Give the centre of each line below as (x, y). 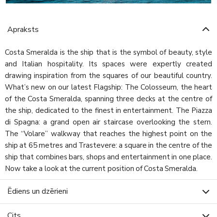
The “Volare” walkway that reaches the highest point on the (108, 133)
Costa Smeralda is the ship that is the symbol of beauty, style (108, 52)
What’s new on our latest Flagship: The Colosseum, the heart (108, 87)
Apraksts (23, 29)
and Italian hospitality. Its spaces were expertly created (108, 64)
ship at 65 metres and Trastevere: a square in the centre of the (108, 145)
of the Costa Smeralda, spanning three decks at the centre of (108, 99)
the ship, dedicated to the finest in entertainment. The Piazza (108, 110)
